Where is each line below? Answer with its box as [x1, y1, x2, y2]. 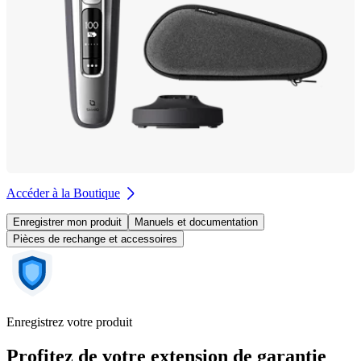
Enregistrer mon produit [13, 215, 122, 228]
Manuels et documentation [135, 215, 258, 228]
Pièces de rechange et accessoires [13, 232, 177, 245]
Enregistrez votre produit [6, 314, 132, 329]
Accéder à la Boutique [6, 185, 120, 200]
